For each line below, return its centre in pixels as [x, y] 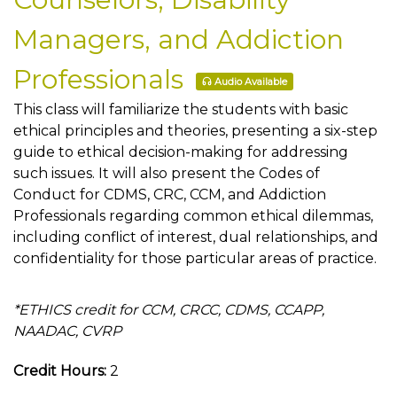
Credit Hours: [60, 371]
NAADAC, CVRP [67, 331]
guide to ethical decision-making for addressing [181, 152]
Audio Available [251, 82]
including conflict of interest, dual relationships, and [196, 237]
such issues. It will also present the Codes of [167, 173]
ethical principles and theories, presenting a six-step [195, 131]
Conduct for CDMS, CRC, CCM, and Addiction [170, 195]
